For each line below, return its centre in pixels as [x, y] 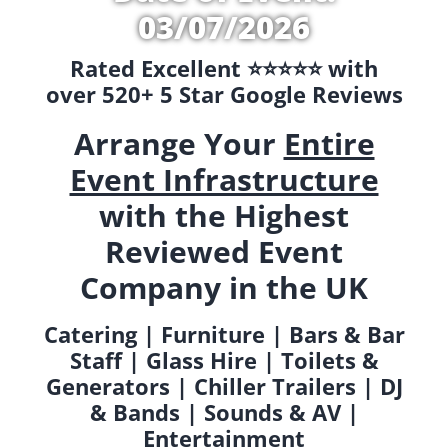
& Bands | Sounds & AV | [224, 411]
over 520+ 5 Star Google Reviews [224, 94]
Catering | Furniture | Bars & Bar [224, 333]
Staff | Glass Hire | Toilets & [224, 359]
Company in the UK [224, 288]
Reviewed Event [224, 252]
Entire [329, 144]
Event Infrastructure [224, 180]
